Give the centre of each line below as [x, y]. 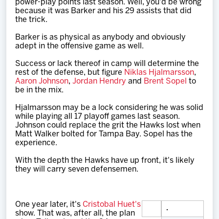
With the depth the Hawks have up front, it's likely [105, 161]
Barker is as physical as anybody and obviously [101, 37]
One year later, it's [49, 205]
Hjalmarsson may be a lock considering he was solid [109, 108]
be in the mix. [40, 90]
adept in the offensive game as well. [80, 46]
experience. [36, 143]
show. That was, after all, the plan [75, 213]
